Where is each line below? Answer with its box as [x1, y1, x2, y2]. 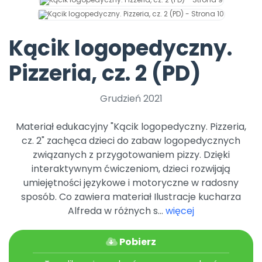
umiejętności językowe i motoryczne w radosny [23, 176, 239, 190]
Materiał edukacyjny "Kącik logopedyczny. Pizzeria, [16, 120, 246, 134]
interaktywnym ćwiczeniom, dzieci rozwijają [32, 162, 230, 176]
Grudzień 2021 [99, 92, 163, 106]
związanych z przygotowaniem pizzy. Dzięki [32, 148, 230, 162]
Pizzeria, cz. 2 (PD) [9, 58, 201, 89]
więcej [166, 204, 194, 218]
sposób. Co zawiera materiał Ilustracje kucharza [21, 190, 241, 204]
